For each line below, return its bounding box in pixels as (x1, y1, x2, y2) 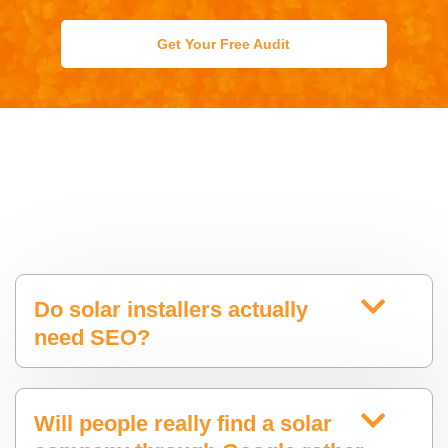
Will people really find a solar (34, 411, 332, 437)
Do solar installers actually (34, 297, 308, 323)
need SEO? (34, 325, 150, 351)
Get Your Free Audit (157, 36, 291, 53)
